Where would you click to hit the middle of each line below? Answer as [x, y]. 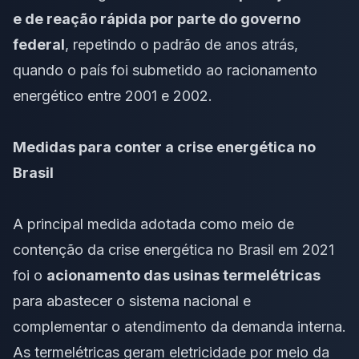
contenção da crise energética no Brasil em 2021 [173, 249]
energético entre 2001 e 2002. [113, 95]
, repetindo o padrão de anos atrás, [182, 44]
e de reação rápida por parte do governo [157, 18]
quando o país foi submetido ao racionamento [165, 70]
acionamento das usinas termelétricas [184, 275]
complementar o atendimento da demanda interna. [179, 326]
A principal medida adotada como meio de [153, 224]
